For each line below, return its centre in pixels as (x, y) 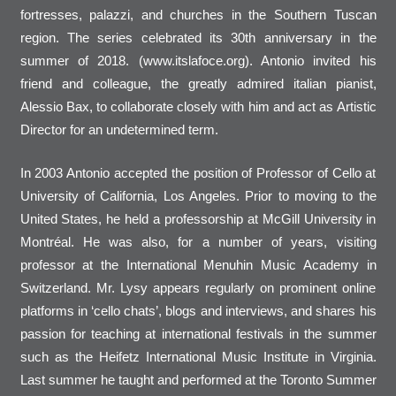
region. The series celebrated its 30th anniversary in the (198, 38)
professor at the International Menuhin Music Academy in (198, 264)
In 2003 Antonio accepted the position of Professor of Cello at (198, 172)
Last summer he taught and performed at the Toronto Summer (198, 379)
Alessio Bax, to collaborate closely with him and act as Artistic (198, 107)
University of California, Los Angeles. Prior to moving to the (198, 195)
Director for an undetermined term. (119, 130)
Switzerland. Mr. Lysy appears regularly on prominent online (198, 287)
